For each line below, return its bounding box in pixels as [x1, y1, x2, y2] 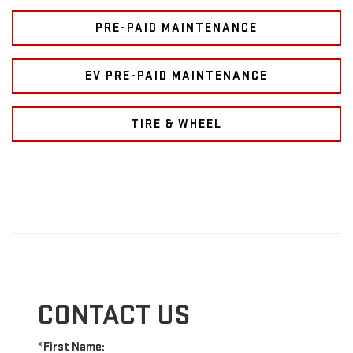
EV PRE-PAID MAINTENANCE [85, 69, 268, 84]
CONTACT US [37, 299, 190, 333]
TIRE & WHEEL [131, 117, 222, 132]
